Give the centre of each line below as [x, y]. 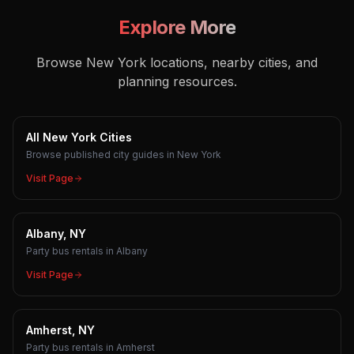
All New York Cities [79, 137]
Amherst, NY [60, 330]
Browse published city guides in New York [124, 154]
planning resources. [177, 81]
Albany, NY [56, 233]
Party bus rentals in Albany [87, 251]
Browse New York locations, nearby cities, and [177, 62]
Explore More [177, 27]
